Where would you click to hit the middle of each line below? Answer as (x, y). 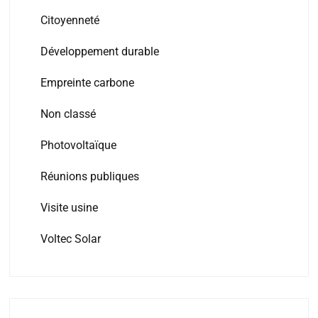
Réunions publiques (89, 176)
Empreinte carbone (87, 82)
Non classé (68, 114)
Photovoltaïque (78, 145)
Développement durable (99, 51)
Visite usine (69, 207)
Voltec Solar (70, 238)
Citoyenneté (70, 20)
